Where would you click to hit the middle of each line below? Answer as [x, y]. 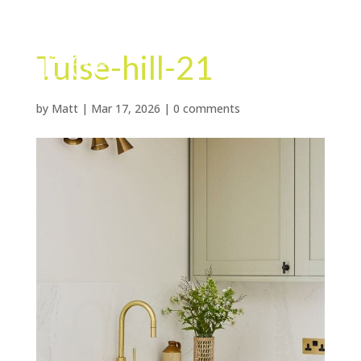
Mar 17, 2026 [125, 108]
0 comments [206, 108]
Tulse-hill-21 [124, 68]
